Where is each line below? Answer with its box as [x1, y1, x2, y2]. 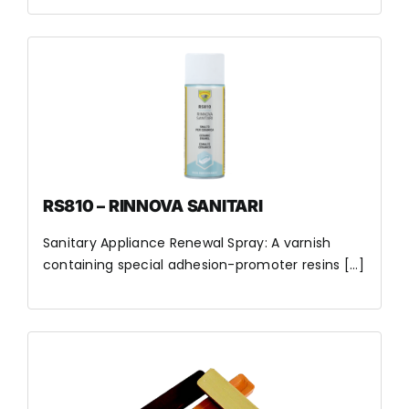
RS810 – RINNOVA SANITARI [42, 196, 263, 215]
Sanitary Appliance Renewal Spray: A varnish [42, 234, 331, 252]
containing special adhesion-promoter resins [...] [42, 256, 364, 274]
